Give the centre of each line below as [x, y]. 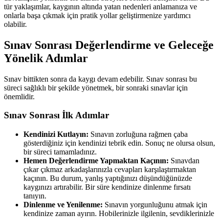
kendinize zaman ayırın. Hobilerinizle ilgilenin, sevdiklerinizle [119, 214]
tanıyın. [35, 196]
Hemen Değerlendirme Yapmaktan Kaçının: [96, 161]
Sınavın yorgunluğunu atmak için [155, 205]
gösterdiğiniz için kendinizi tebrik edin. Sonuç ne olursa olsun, [119, 143]
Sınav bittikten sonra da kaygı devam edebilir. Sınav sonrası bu [100, 79]
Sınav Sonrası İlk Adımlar [56, 115]
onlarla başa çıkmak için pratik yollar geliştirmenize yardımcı [97, 15]
